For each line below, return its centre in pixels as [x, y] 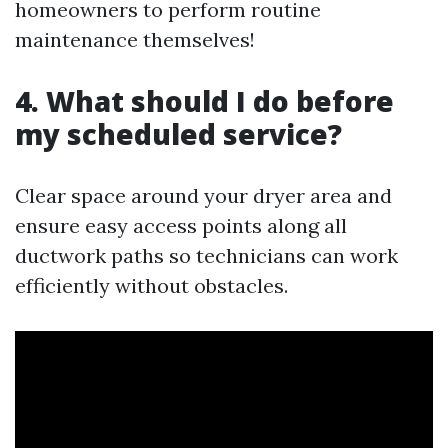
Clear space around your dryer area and [203, 196]
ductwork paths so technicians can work [206, 256]
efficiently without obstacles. [151, 286]
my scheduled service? [178, 134]
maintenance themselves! [135, 40]
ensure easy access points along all [181, 226]
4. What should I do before [204, 101]
